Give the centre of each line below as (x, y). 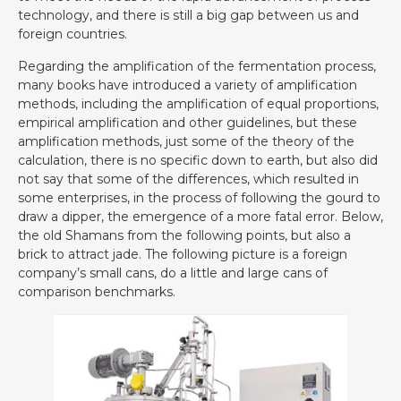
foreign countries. (73, 34)
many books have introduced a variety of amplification (188, 85)
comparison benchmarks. (97, 291)
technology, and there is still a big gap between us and (188, 16)
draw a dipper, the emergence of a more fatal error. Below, (200, 216)
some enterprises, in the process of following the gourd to (199, 197)
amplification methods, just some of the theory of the (186, 141)
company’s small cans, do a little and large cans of (173, 273)
